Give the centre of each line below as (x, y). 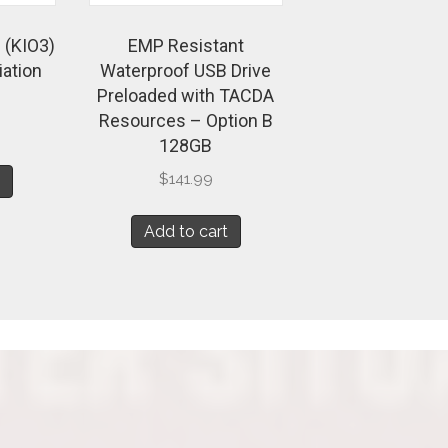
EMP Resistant (185, 46)
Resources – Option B (185, 121)
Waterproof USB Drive (186, 71)
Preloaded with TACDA (186, 96)
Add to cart (185, 231)
